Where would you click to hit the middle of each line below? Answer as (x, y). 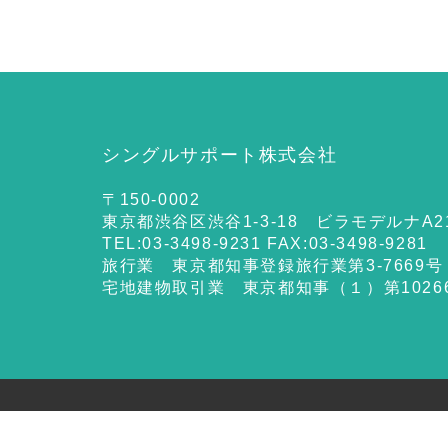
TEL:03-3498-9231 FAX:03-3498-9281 (265, 243)
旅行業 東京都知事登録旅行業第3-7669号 (273, 265)
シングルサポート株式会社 (220, 155)
